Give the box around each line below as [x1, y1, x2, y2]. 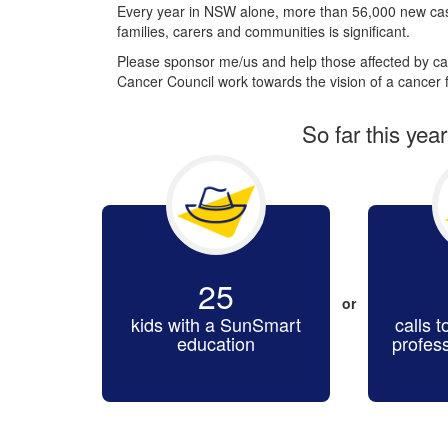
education [177, 329, 255, 356]
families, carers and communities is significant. [117, 20, 410, 41]
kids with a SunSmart [131, 310, 301, 337]
